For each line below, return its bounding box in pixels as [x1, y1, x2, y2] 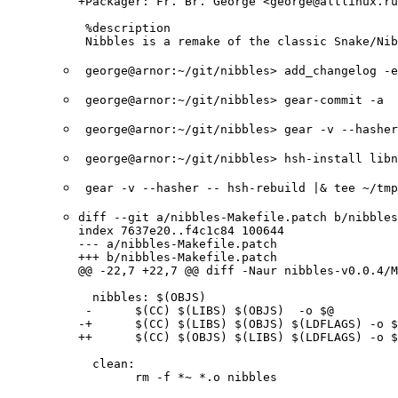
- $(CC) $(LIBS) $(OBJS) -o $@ [78, 304, 334, 318]
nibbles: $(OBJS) [78, 291, 206, 305]
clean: [78, 357, 142, 371]
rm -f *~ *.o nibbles [78, 370, 277, 385]
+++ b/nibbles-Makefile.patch [78, 251, 277, 265]
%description [78, 21, 171, 36]
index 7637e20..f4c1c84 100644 [78, 224, 284, 238]
